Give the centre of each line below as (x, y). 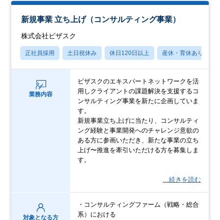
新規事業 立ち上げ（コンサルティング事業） (101, 20)
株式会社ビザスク (49, 36)
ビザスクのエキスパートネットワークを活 (138, 82)
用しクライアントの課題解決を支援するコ (138, 91)
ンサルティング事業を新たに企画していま (138, 101)
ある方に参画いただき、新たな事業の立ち (138, 140)
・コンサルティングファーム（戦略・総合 (138, 205)
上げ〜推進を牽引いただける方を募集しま (138, 150)
